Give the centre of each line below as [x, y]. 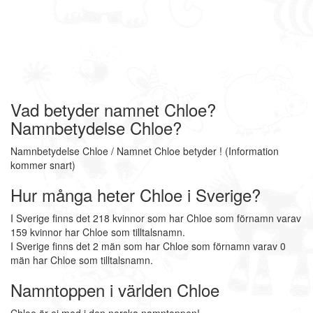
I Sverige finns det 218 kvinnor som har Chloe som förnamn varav [156, 218]
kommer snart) [43, 165]
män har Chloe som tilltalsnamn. [82, 260]
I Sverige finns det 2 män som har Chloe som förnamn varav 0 [148, 246]
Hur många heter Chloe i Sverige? [136, 195]
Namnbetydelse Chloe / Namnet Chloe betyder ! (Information [145, 151]
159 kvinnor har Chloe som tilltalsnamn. [98, 232]
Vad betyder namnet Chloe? [113, 109]
